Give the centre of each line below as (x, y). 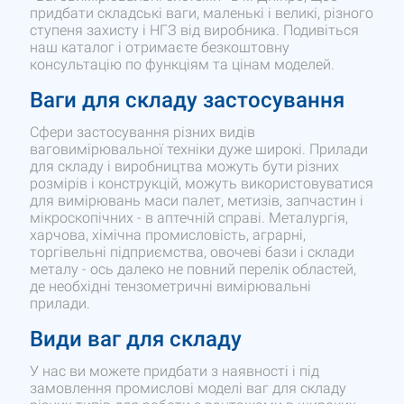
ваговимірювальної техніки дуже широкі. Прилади (199, 150)
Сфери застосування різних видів (143, 133)
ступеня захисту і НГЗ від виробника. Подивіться (195, 31)
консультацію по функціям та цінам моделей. (183, 65)
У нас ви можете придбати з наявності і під (175, 372)
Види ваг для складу (136, 340)
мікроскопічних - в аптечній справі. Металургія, (189, 218)
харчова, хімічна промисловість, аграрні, (168, 235)
